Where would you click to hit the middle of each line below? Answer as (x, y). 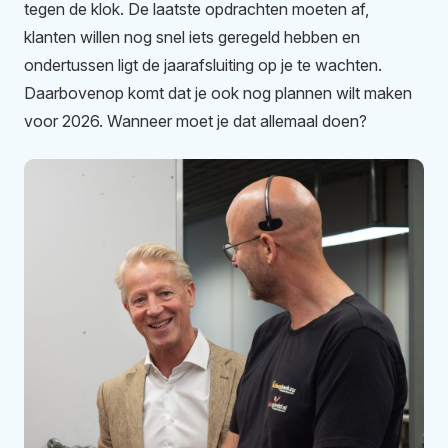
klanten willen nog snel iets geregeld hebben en (192, 37)
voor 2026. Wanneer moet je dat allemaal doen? (195, 121)
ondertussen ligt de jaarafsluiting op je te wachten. (203, 65)
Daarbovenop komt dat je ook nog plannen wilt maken (218, 93)
